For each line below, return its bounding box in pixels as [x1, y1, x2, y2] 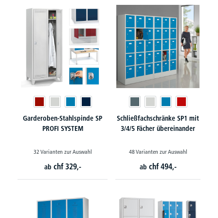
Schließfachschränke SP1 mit [117, 114, 199, 123]
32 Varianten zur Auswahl [33, 148, 92, 155]
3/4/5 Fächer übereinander [121, 124, 195, 133]
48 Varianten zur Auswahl [128, 148, 187, 155]
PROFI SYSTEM [42, 124, 83, 133]
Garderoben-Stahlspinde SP [23, 114, 102, 123]
